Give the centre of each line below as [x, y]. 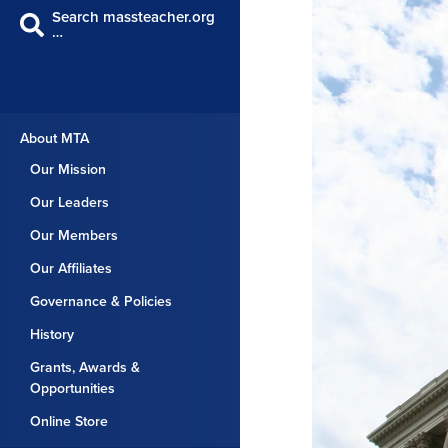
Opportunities [72, 388]
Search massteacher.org [133, 17]
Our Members [74, 235]
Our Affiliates [71, 268]
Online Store [69, 421]
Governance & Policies [101, 301]
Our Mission [68, 169]
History [52, 334]
